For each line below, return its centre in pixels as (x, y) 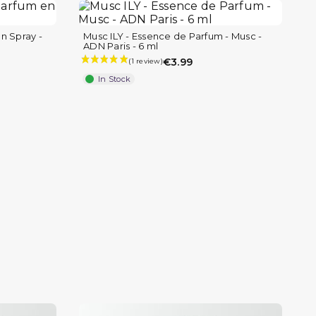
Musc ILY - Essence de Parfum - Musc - (173, 36)
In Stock (114, 79)
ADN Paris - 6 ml (121, 46)
